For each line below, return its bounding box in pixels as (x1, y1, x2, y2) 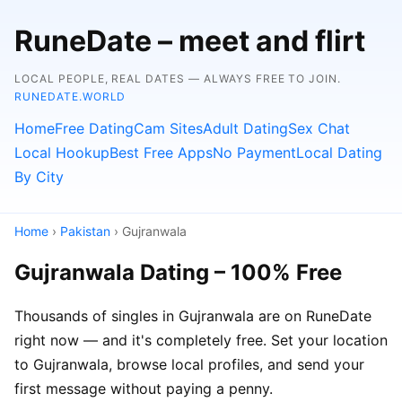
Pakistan (60, 223, 110, 239)
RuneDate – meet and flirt (14, 23, 365, 58)
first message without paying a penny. (14, 379, 273, 398)
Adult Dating (203, 119, 288, 137)
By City (14, 168, 64, 186)
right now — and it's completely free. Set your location (14, 330, 388, 349)
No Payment (213, 144, 296, 162)
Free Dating (55, 119, 134, 137)
